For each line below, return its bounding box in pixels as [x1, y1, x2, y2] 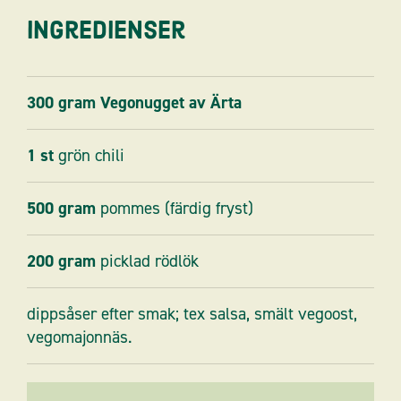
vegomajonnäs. [27, 326, 132, 349]
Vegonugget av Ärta [100, 91, 242, 115]
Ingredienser [27, 14, 185, 47]
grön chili [58, 144, 124, 167]
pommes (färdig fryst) [100, 197, 253, 220]
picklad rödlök [100, 250, 199, 273]
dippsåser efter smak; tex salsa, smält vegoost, [27, 303, 357, 326]
